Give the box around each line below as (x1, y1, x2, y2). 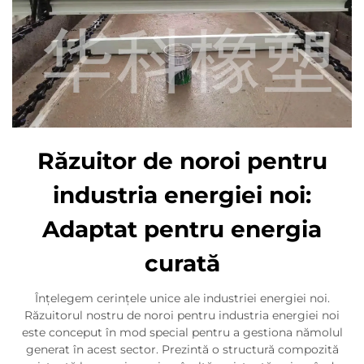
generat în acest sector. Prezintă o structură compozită (25, 341, 339, 357)
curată (144, 249, 220, 277)
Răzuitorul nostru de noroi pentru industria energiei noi (24, 307, 340, 323)
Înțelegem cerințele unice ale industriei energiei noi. (34, 290, 330, 305)
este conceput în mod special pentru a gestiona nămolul (21, 324, 343, 340)
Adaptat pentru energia (42, 214, 322, 243)
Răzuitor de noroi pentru (37, 146, 327, 175)
